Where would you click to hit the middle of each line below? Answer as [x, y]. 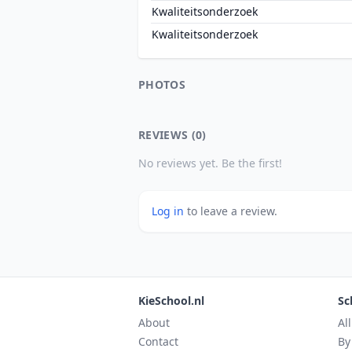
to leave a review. [232, 211]
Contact [158, 341]
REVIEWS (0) [172, 135]
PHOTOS [162, 84]
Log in [169, 211]
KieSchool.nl [171, 301]
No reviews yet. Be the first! [210, 163]
